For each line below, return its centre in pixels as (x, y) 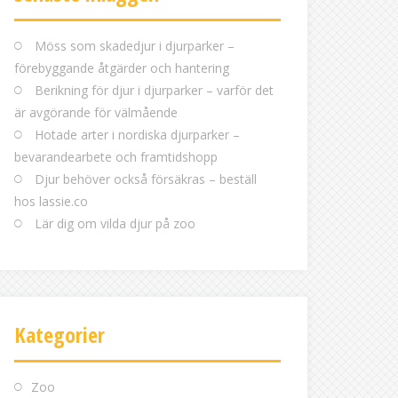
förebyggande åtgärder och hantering (122, 68)
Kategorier (60, 334)
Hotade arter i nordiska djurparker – (137, 135)
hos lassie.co (51, 201)
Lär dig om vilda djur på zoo (115, 223)
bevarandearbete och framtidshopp (116, 157)
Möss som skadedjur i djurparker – (135, 46)
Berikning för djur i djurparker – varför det (154, 90)
